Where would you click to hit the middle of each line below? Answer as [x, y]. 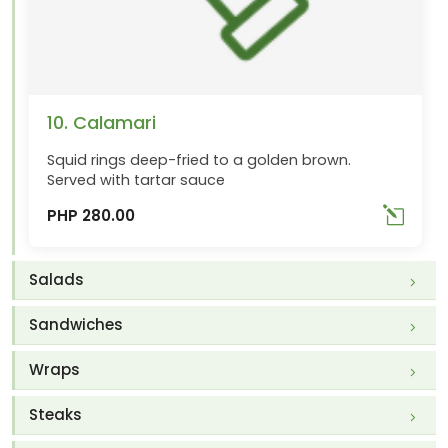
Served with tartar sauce [136, 180]
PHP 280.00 [91, 215]
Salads [56, 280]
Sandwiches [76, 325]
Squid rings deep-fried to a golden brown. [199, 160]
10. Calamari [102, 123]
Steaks [55, 415]
